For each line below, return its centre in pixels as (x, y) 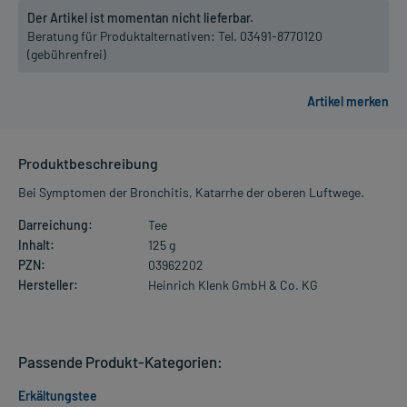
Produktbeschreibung (88, 163)
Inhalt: (36, 244)
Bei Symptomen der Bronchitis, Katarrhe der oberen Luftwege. (191, 192)
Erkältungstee (58, 395)
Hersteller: (48, 284)
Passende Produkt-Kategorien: (120, 361)
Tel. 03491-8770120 (270, 35)
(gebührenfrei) (67, 54)
